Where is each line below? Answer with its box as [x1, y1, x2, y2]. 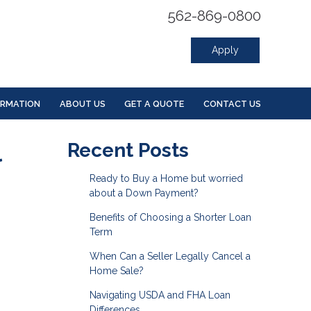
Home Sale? [89, 265, 144, 277]
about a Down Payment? [89, 187, 199, 199]
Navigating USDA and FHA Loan [89, 289, 230, 301]
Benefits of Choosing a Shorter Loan [89, 212, 251, 224]
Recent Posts [67, 139, 189, 162]
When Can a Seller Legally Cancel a [89, 251, 251, 262]
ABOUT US [59, 98, 106, 109]
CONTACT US [203, 98, 261, 109]
